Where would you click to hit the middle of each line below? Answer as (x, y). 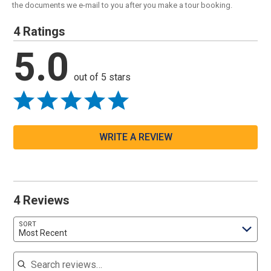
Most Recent (43, 233)
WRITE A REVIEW (135, 137)
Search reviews (46, 252)
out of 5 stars (103, 77)
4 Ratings (40, 32)
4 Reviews (42, 201)
